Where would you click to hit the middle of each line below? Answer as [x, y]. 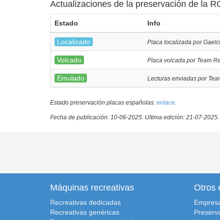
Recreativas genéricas [85, 212]
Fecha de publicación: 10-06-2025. [97, 117]
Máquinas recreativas [92, 188]
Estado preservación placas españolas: [103, 103]
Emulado [71, 78]
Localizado [74, 42]
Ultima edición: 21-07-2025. [182, 117]
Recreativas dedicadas [85, 202]
